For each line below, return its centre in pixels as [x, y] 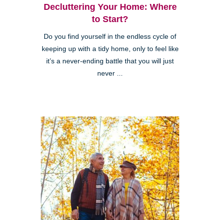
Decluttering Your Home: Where [110, 7]
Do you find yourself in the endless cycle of [110, 36]
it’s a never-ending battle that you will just [110, 61]
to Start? [110, 19]
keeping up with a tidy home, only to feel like [110, 49]
